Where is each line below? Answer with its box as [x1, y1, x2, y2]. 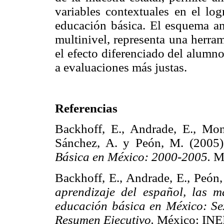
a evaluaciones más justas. [55, 60, 187, 74]
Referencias [55, 101, 117, 115]
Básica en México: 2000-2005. [55, 150, 210, 164]
